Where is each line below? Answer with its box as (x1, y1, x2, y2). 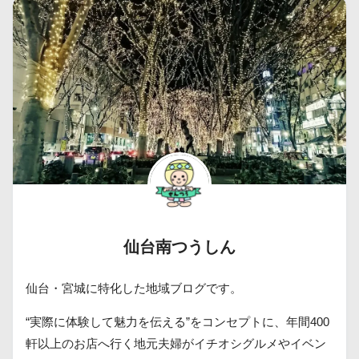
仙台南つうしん (123, 238, 236, 256)
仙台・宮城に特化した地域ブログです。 (26, 282, 242, 296)
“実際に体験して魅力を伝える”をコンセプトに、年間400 (26, 316, 329, 329)
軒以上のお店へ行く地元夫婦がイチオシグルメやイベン (26, 337, 326, 351)
